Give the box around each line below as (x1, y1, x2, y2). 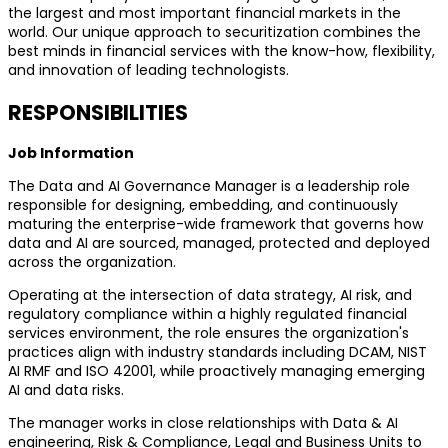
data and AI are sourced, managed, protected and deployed (8, 233, 430, 254)
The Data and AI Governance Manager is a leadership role (8, 176, 410, 197)
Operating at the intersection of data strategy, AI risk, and (8, 285, 412, 306)
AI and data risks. (8, 380, 124, 401)
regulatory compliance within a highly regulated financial (8, 304, 407, 325)
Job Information (8, 143, 134, 164)
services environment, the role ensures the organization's (8, 323, 409, 344)
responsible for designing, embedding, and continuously (8, 195, 398, 216)
